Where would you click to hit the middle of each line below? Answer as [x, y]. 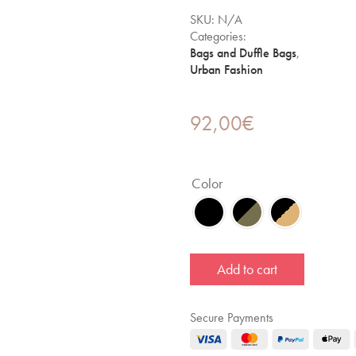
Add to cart [247, 269]
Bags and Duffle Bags [243, 53]
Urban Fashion [226, 70]
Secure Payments [232, 317]
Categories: [218, 36]
